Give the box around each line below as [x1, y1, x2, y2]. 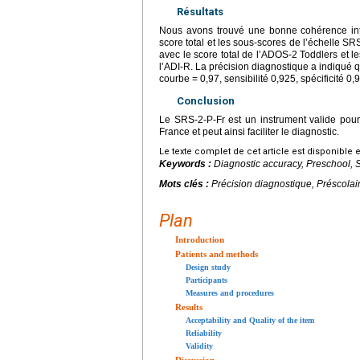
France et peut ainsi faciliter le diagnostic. [159, 125, 339, 137]
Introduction [175, 234, 224, 244]
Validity [186, 341, 213, 350]
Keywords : [159, 157, 214, 170]
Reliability [186, 328, 222, 337]
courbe [159, 72, 190, 84]
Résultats [177, 5, 223, 18]
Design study [186, 262, 231, 272]
